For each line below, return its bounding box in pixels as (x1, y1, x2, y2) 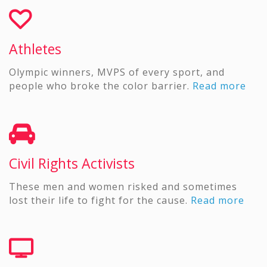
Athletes (9, 39, 61, 59)
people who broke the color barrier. (9, 79, 193, 93)
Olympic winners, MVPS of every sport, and (9, 66, 225, 79)
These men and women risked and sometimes (9, 180, 237, 194)
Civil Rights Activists (9, 154, 135, 173)
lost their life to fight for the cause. (9, 194, 191, 207)
